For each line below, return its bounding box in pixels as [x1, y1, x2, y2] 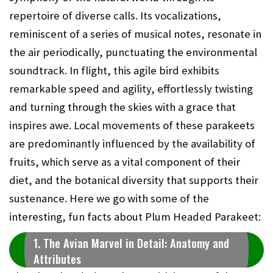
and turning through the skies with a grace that [9, 99, 236, 114]
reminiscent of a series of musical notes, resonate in [9, 26, 261, 41]
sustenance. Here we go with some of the [9, 191, 209, 205]
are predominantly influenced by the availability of [9, 136, 255, 151]
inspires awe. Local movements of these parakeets [9, 118, 255, 132]
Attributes [34, 250, 81, 267]
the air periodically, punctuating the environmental [9, 44, 257, 59]
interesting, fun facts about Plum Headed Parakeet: [9, 209, 261, 224]
